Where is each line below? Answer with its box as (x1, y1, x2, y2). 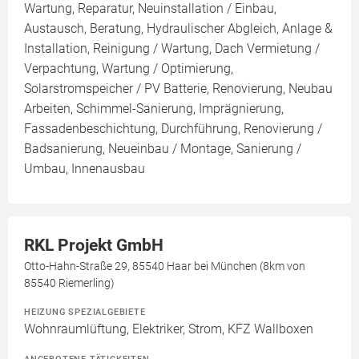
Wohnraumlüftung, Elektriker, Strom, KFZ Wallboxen (24, 321, 313, 337)
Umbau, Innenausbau (24, 161, 145, 177)
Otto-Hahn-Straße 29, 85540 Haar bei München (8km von (24, 260, 305, 273)
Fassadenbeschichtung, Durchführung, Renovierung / (24, 121, 322, 137)
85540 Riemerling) (24, 276, 115, 290)
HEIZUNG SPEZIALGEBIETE (24, 306, 146, 318)
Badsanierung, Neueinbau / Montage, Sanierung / (24, 141, 301, 157)
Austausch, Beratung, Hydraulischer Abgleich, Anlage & (24, 21, 333, 37)
